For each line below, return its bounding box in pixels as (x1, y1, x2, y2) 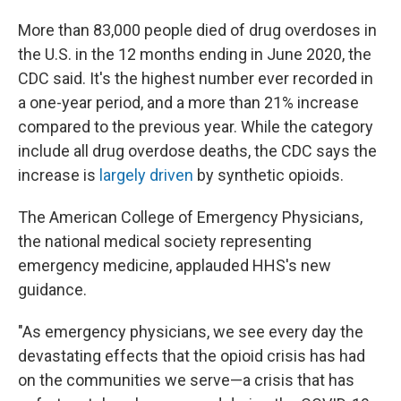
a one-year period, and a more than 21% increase (18, 93, 359, 112)
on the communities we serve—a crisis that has (18, 371, 354, 389)
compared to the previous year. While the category (18, 117, 373, 136)
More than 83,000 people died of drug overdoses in (18, 21, 377, 39)
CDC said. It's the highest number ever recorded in (18, 69, 373, 88)
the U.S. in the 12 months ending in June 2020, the (18, 45, 371, 64)
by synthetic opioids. (193, 166, 344, 184)
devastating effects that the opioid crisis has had (18, 346, 365, 365)
